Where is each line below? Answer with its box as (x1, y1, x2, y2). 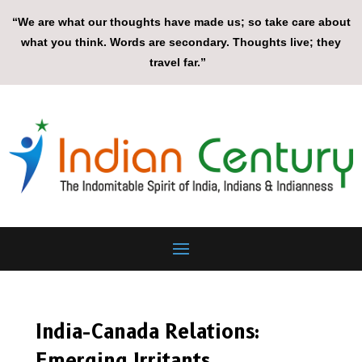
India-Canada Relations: (36, 320, 260, 344)
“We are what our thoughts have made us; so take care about (11, 15, 351, 28)
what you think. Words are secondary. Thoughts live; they (21, 36, 341, 48)
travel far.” (149, 56, 213, 69)
